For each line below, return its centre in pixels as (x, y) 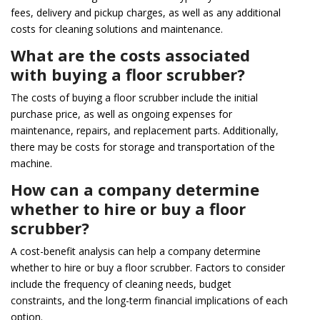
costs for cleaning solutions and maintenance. (117, 29)
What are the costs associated (130, 55)
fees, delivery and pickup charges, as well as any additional (146, 12)
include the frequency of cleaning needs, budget (121, 284)
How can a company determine (135, 189)
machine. (31, 163)
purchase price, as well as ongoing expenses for (121, 114)
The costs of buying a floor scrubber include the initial (134, 97)
